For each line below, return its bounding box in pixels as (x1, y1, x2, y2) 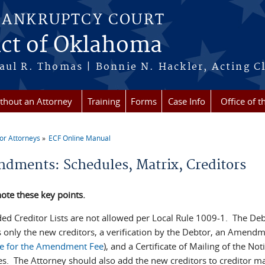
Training (88, 95, 120, 107)
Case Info (167, 95, 205, 107)
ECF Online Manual (49, 133, 111, 143)
